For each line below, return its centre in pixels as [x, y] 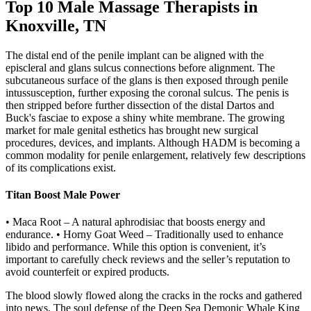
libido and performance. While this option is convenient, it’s [136, 247]
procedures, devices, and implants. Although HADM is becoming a [153, 142]
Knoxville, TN [56, 26]
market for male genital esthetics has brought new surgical [132, 130]
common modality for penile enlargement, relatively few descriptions [155, 155]
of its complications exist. [61, 167]
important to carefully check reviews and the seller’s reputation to [148, 260]
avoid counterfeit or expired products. [87, 272]
